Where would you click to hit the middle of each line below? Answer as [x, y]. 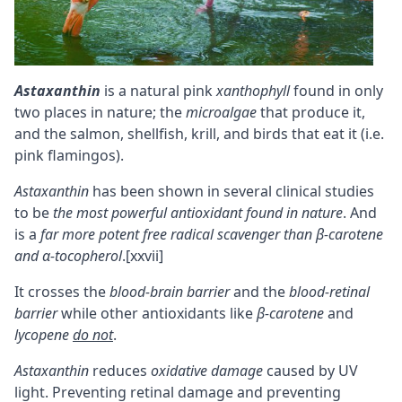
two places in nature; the [100, 112]
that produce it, [311, 112]
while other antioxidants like [157, 313]
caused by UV [310, 370]
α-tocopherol [82, 255]
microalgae [221, 112]
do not [93, 334]
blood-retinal [329, 291]
